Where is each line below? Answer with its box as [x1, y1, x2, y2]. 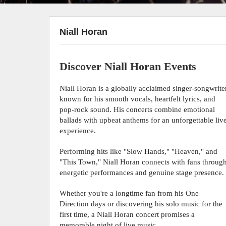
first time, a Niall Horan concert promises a [60, 210, 195, 218]
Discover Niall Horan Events [60, 60, 197, 73]
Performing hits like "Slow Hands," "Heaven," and [60, 147, 218, 155]
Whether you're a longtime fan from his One [60, 189, 199, 197]
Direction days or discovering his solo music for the [60, 200, 223, 208]
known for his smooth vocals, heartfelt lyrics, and [60, 95, 216, 103]
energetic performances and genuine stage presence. [60, 168, 224, 177]
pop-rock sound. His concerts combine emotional [60, 105, 215, 114]
